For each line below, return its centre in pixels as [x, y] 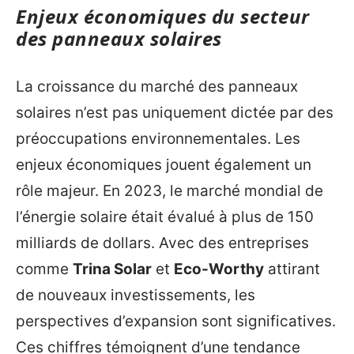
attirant [292, 269]
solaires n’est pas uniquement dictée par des [175, 113]
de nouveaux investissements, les [136, 296]
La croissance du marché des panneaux [157, 87]
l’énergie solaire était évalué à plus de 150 [165, 217]
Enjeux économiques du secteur [163, 16]
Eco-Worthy [219, 269]
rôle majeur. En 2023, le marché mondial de [169, 191]
